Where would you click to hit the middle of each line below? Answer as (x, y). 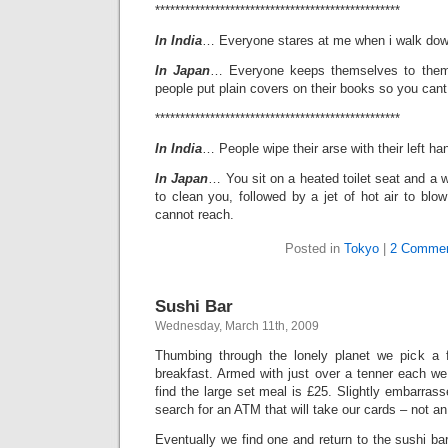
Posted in (314, 248)
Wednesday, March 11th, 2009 (237, 326)
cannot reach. (194, 214)
